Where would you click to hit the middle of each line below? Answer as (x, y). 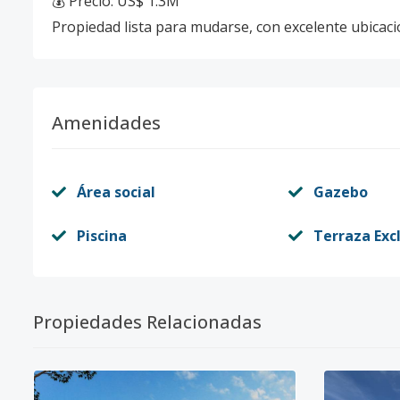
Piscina (102, 236)
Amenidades (106, 123)
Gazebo (340, 192)
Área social (116, 192)
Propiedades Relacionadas (147, 322)
